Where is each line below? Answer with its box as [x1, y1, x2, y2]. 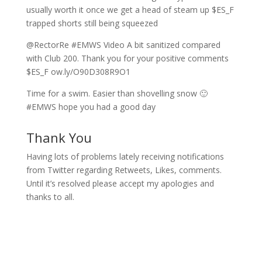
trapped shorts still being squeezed [26, 18, 158, 29]
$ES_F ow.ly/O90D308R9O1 [26, 66, 130, 77]
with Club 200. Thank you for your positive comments [26, 53, 229, 64]
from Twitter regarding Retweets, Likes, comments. [26, 164, 222, 175]
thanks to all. [26, 191, 74, 202]
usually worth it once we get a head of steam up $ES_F [26, 4, 234, 15]
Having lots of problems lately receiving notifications [26, 151, 224, 162]
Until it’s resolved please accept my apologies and [26, 178, 214, 189]
